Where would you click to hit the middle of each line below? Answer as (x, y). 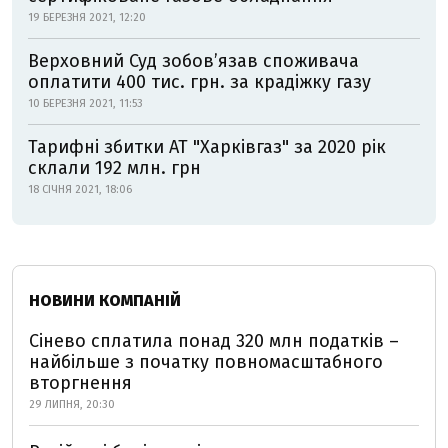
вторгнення (80, 383)
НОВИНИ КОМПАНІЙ (105, 300)
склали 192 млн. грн (114, 168)
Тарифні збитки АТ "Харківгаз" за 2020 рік (207, 147)
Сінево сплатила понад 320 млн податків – (214, 341)
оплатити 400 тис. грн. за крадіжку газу (199, 82)
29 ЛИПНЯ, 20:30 (72, 404)
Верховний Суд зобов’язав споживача (193, 61)
